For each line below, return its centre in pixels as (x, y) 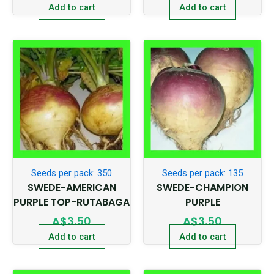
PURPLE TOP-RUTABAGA (72, 202)
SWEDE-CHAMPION (202, 188)
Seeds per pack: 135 (202, 173)
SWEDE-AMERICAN (72, 188)
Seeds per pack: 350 (72, 173)
